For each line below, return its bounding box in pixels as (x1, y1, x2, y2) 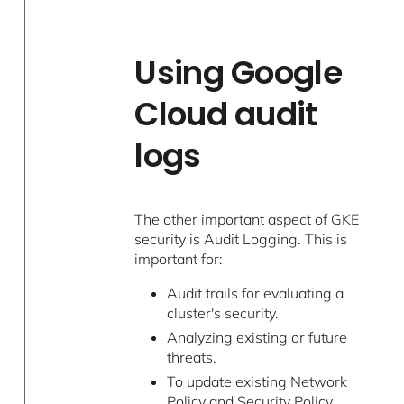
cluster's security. (166, 304, 279, 323)
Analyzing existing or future (166, 327, 347, 346)
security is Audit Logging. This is (134, 230, 348, 249)
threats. (166, 347, 216, 366)
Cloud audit (134, 91, 317, 138)
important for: (134, 250, 224, 269)
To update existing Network (166, 372, 347, 390)
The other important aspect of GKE (134, 210, 360, 229)
